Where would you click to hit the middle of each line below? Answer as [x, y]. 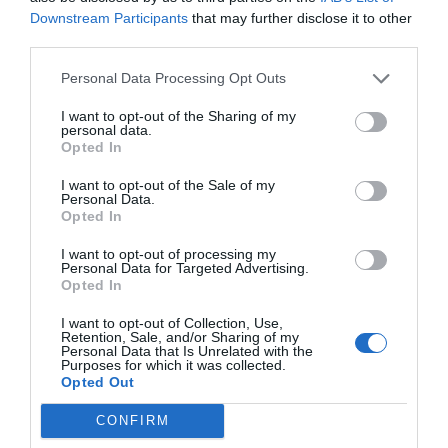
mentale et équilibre [74, 185]
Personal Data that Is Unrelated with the [187, 350]
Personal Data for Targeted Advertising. [185, 267]
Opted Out [98, 381]
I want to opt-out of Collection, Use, [172, 322]
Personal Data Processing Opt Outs [173, 78]
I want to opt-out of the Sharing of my [178, 115]
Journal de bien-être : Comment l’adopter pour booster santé [201, 167]
